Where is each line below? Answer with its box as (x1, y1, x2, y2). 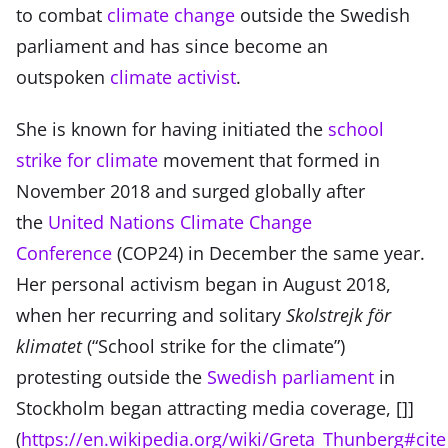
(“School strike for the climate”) (82, 334, 345, 359)
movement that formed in (158, 148, 380, 173)
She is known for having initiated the (16, 117, 328, 142)
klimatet (16, 334, 82, 359)
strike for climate (16, 148, 158, 173)
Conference (16, 241, 112, 266)
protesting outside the (16, 365, 207, 390)
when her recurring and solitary (16, 303, 286, 328)
